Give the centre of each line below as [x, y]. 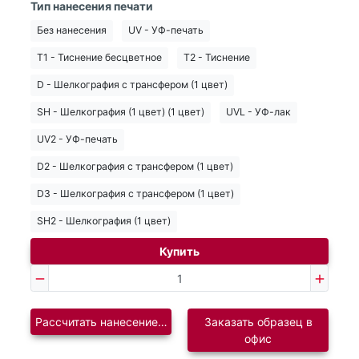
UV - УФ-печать [166, 30]
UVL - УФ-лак [258, 112]
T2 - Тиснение [217, 58]
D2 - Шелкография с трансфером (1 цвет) [135, 167]
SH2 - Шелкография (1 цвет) [104, 221]
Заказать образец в [258, 322]
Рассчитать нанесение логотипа [122, 322]
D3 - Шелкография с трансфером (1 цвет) [135, 194]
